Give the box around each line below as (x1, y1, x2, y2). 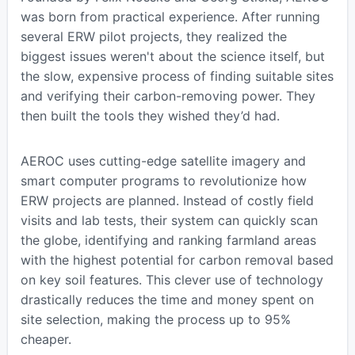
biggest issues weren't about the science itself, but (20, 48, 325, 64)
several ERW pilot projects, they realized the (20, 28, 287, 44)
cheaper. (20, 330, 71, 347)
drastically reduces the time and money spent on (20, 291, 314, 307)
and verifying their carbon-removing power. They (20, 87, 315, 104)
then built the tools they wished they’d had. (20, 107, 280, 124)
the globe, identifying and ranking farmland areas (20, 231, 316, 248)
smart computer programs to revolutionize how (20, 172, 307, 189)
